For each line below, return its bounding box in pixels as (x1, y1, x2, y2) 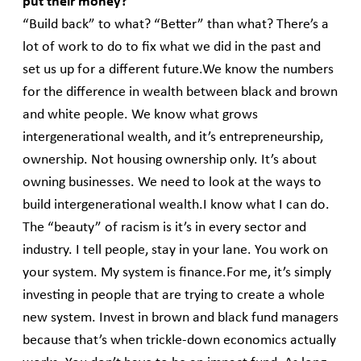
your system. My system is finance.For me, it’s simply (23, 266, 331, 280)
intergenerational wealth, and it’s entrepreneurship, (23, 131, 323, 145)
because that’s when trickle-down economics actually (23, 334, 336, 348)
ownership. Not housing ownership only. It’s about (23, 153, 317, 168)
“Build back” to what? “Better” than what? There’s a (23, 18, 329, 32)
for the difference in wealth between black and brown (23, 85, 338, 100)
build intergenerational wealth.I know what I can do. (23, 198, 330, 213)
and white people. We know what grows (23, 108, 258, 122)
